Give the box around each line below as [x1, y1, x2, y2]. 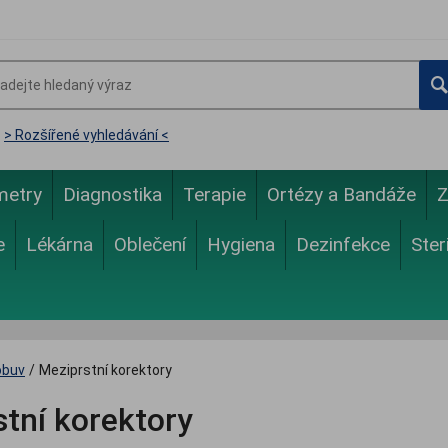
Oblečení [114, 233, 186, 256]
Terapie [183, 183, 246, 206]
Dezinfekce [296, 233, 390, 256]
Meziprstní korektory [39, 362, 172, 378]
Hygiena [207, 233, 275, 256]
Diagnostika [63, 183, 162, 206]
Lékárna [26, 233, 93, 256]
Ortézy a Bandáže [267, 183, 416, 206]
